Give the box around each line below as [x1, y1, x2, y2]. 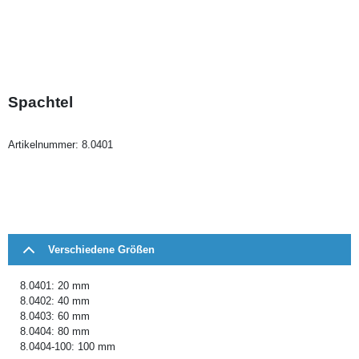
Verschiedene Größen [48, 243, 155, 256]
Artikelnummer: [8, 138, 82, 151]
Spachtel [8, 93, 73, 111]
